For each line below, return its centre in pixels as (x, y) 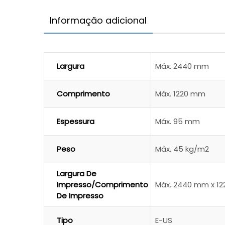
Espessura (76, 122)
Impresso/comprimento (102, 185)
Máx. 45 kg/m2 (182, 149)
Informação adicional (98, 21)
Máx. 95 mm (178, 122)
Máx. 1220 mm (180, 94)
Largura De (77, 174)
